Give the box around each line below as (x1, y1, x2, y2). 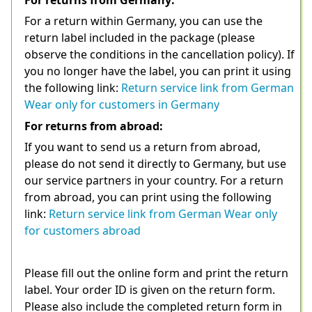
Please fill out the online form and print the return (24, 265, 288, 281)
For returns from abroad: (24, 118, 163, 134)
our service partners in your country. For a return (24, 173, 283, 189)
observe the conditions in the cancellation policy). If (24, 47, 295, 63)
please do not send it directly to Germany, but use (24, 156, 286, 172)
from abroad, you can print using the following (24, 189, 272, 205)
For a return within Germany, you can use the (24, 13, 263, 29)
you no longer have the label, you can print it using (24, 63, 291, 79)
